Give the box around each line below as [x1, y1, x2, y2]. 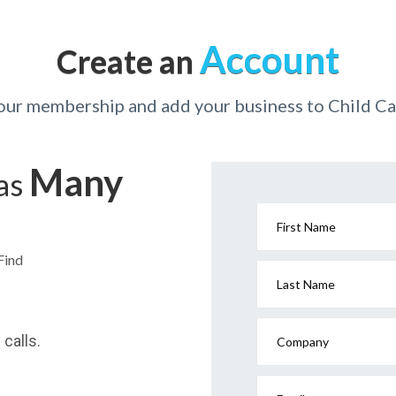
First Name [276, 218, 336, 234]
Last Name [276, 276, 335, 292]
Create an [57, 41, 200, 80]
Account [200, 36, 339, 81]
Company [276, 333, 329, 349]
